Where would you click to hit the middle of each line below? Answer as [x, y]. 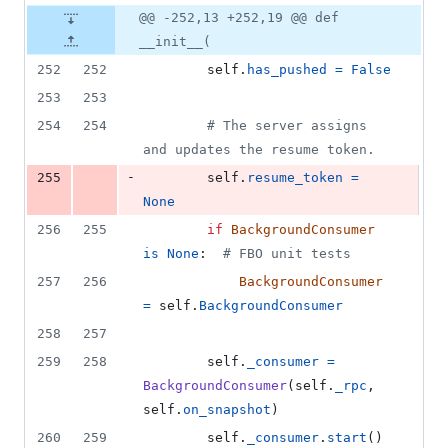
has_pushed [287, 70]
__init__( [175, 42]
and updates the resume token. [259, 150]
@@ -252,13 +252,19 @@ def [239, 18]
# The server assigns [287, 126]
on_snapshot [227, 410]
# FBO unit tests [287, 254]
